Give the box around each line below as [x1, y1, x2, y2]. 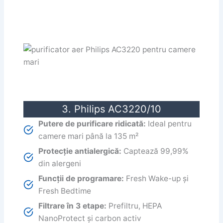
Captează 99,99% [121, 146, 189, 156]
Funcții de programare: [38, 174, 124, 184]
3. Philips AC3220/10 [62, 103, 161, 115]
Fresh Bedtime [38, 186, 92, 196]
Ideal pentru [146, 119, 192, 129]
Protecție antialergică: [38, 146, 122, 156]
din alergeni [38, 159, 82, 169]
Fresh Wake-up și [124, 174, 189, 184]
